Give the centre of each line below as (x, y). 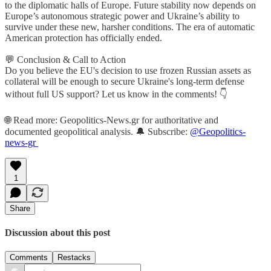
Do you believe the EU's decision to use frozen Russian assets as (128, 70)
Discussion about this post (57, 232)
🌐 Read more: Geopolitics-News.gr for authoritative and (112, 120)
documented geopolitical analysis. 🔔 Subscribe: (97, 131)
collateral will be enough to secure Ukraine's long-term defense (125, 81)
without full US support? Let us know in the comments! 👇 (116, 94)
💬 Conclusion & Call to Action (65, 59)
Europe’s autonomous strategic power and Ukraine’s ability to (122, 16)
